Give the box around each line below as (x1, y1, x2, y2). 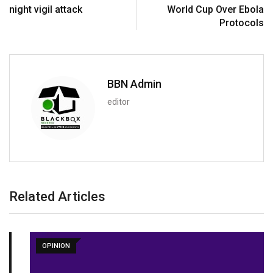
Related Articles (9, 189, 105, 205)
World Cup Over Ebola (167, 4, 264, 16)
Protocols (219, 17, 264, 29)
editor (107, 97, 130, 107)
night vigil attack (9, 4, 82, 16)
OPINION (21, 242, 49, 250)
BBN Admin (107, 77, 161, 91)
